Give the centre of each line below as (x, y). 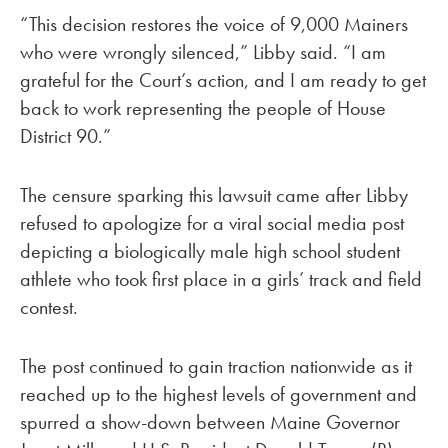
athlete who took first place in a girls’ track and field (221, 279)
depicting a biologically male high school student (210, 251)
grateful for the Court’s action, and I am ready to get (223, 80)
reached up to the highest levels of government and (218, 393)
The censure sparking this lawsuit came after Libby (214, 195)
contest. (49, 307)
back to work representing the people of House (203, 108)
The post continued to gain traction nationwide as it (216, 365)
